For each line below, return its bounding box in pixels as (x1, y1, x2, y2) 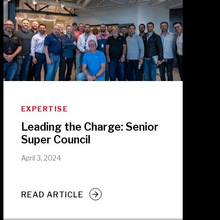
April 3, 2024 (21, 154, 61, 162)
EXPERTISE (21, 105, 68, 113)
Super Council (21, 133, 90, 146)
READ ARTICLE (21, 190, 83, 199)
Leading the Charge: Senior (21, 120, 159, 133)
